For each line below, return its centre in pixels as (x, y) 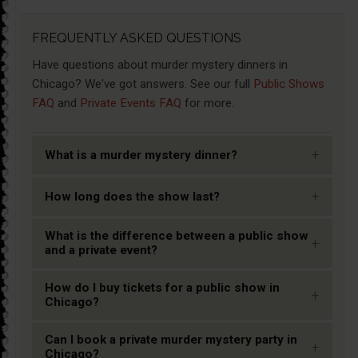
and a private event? (101, 251)
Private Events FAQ (131, 103)
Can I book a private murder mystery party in (171, 340)
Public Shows (289, 84)
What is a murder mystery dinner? (141, 155)
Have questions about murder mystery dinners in (160, 65)
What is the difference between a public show (177, 236)
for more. (208, 103)
